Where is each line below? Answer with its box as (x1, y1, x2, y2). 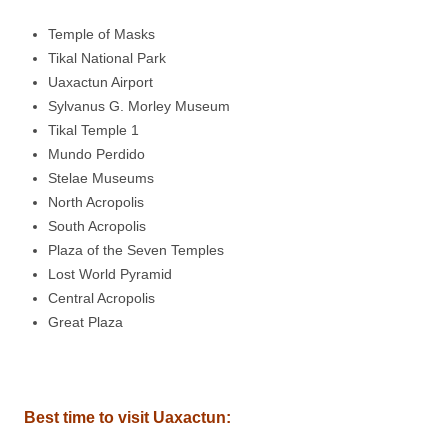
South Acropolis (48, 218, 146, 235)
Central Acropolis (48, 290, 155, 307)
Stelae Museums (48, 170, 154, 187)
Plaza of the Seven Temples (48, 242, 224, 259)
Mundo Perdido (48, 146, 145, 163)
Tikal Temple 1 (48, 122, 139, 139)
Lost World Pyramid (48, 266, 172, 283)
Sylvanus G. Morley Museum (48, 98, 230, 115)
